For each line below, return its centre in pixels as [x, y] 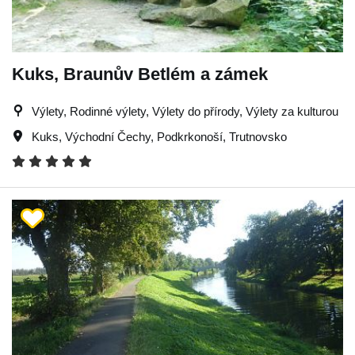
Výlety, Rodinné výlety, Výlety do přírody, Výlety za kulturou [185, 111]
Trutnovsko [258, 136]
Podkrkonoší [190, 136]
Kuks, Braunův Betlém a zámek [140, 74]
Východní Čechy [108, 136]
